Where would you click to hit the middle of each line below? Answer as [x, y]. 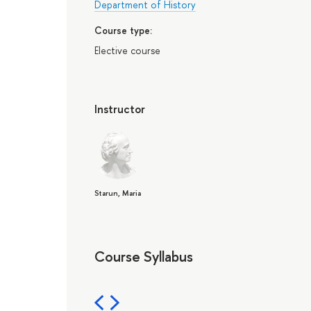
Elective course [127, 51]
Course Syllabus [144, 256]
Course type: [123, 30]
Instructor [120, 109]
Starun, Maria [118, 193]
